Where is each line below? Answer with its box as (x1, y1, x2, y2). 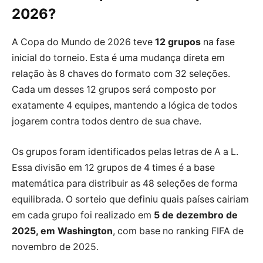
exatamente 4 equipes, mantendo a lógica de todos (12, 100, 237, 112)
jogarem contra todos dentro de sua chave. (12, 116, 201, 127)
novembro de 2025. (12, 241, 99, 252)
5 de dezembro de (154, 210, 238, 221)
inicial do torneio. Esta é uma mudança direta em (12, 52, 225, 64)
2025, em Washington (12, 225, 113, 237)
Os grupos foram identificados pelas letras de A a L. (12, 146, 238, 157)
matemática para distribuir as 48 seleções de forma (12, 178, 238, 189)
